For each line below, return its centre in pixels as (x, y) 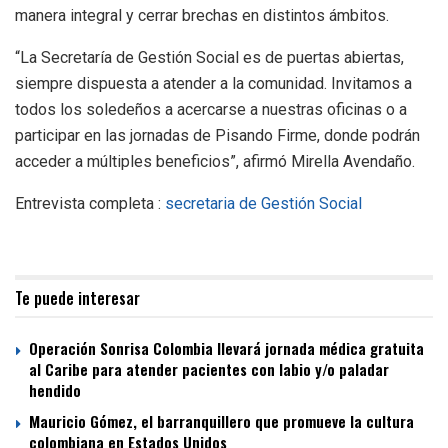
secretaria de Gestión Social (263, 204)
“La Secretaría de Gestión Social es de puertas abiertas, (209, 58)
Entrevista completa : (90, 204)
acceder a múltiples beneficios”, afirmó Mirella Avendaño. (215, 162)
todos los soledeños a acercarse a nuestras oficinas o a (211, 110)
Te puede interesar (77, 298)
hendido (55, 390)
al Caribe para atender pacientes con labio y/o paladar (209, 369)
